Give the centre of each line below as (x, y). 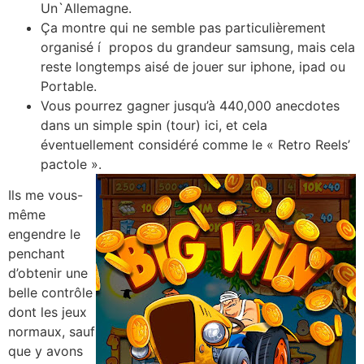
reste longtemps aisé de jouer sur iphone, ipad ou (193, 67)
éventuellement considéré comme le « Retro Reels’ (195, 145)
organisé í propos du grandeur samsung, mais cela (198, 47)
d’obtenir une (48, 273)
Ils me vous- (45, 195)
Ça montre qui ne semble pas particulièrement (183, 28)
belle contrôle (50, 293)
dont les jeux (48, 312)
